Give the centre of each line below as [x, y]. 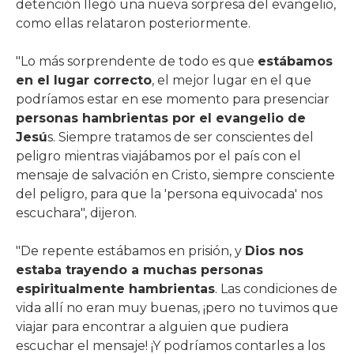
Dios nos [274, 250]
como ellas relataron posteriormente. [133, 23]
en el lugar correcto [84, 80]
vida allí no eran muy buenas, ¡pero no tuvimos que [177, 307]
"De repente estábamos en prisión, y [130, 250]
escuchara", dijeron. [76, 213]
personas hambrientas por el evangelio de [161, 118]
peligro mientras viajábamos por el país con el [158, 156]
